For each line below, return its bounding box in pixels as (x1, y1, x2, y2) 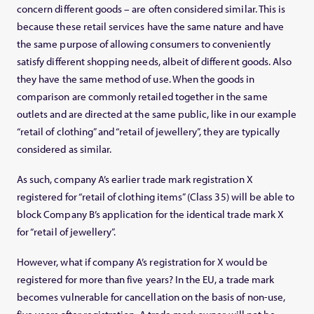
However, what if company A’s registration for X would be (17, 255, 268, 269)
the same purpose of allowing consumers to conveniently (17, 37, 271, 51)
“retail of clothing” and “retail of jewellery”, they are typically (17, 125, 280, 139)
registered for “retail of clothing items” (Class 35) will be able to (17, 190, 295, 204)
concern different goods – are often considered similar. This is (17, 2, 286, 16)
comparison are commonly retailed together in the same (17, 90, 268, 104)
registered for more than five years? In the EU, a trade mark (17, 273, 274, 287)
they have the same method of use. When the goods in (17, 72, 255, 86)
